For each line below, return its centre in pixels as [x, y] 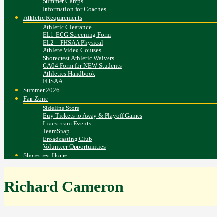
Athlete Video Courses [72, 50]
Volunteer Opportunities [74, 147]
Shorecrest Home [45, 155]
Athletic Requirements [53, 18]
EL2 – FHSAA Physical [73, 43]
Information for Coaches [74, 9]
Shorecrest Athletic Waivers [78, 58]
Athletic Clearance [67, 27]
